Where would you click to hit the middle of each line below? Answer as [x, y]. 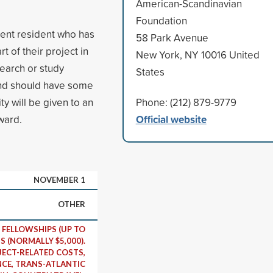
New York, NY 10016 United [197, 54]
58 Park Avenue [172, 37]
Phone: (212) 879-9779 [186, 102]
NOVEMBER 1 [59, 179]
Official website [171, 119]
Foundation [161, 20]
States [150, 71]
